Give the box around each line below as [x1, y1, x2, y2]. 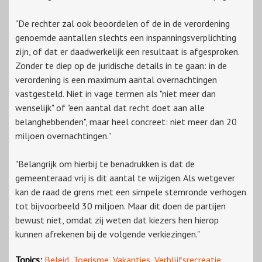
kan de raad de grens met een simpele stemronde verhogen [15, 186, 246, 198]
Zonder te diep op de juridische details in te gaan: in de [15, 60, 227, 72]
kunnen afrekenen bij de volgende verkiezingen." [15, 228, 200, 240]
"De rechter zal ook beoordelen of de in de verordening [15, 18, 230, 30]
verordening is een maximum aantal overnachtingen [15, 74, 217, 86]
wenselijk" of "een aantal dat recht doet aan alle [15, 102, 205, 114]
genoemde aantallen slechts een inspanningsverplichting [15, 32, 236, 44]
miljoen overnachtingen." [15, 130, 111, 142]
